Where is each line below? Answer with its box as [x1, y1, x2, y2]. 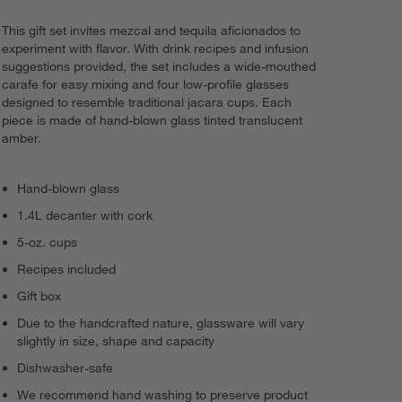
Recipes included [17, 261, 117, 278]
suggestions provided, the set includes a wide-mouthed [2, 58, 317, 75]
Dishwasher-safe [17, 360, 114, 377]
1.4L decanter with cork [17, 207, 153, 224]
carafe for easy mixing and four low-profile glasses [2, 76, 290, 93]
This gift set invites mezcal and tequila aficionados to [2, 22, 301, 39]
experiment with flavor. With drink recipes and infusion [2, 40, 310, 57]
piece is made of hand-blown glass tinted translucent [2, 112, 303, 129]
